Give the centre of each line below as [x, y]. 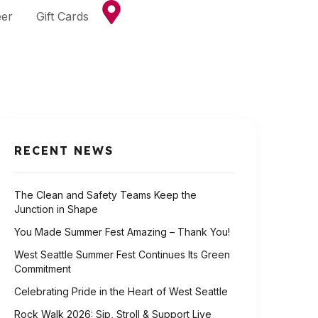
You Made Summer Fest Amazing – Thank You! [122, 231]
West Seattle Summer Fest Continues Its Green [122, 254]
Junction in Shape [56, 209]
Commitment [43, 268]
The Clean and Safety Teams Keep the [105, 194]
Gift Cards [62, 16]
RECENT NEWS [64, 150]
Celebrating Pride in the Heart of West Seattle [121, 291]
